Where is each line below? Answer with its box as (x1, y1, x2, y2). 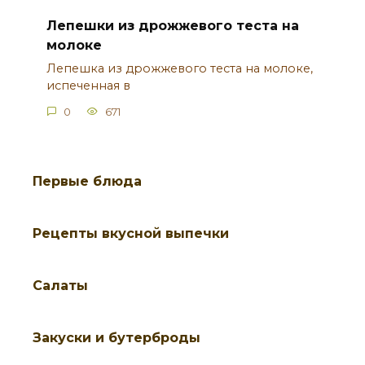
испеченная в (46, 78, 130, 94)
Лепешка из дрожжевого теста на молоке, (46, 61, 313, 77)
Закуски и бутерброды (33, 329, 200, 345)
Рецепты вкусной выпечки (33, 225, 229, 241)
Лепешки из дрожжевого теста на (46, 17, 299, 33)
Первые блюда (33, 173, 142, 189)
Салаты (33, 277, 88, 293)
